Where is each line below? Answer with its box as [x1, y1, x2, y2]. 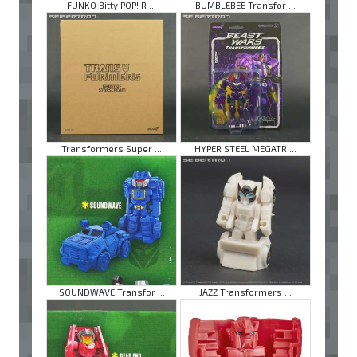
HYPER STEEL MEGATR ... [194, 143, 296, 155]
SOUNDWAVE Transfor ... [58, 287, 165, 298]
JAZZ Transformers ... [199, 287, 292, 298]
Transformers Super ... [61, 143, 162, 155]
